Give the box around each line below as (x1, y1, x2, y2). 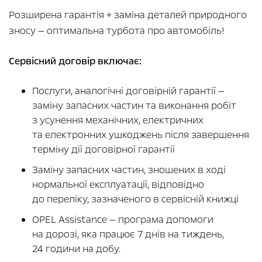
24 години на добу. (32, 242, 120, 256)
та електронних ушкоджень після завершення (32, 128, 249, 142)
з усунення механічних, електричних (32, 113, 204, 127)
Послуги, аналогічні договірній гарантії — (32, 84, 225, 98)
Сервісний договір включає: (9, 54, 142, 68)
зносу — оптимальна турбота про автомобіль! (9, 24, 225, 38)
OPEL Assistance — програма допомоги (32, 213, 213, 227)
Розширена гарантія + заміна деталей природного (9, 8, 247, 22)
